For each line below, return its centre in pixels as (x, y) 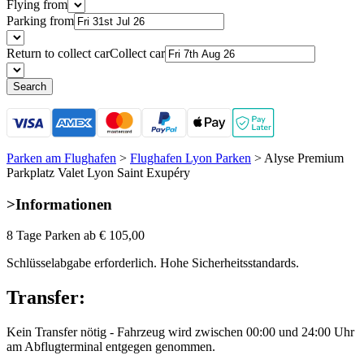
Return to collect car (58, 53)
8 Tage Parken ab (51, 236)
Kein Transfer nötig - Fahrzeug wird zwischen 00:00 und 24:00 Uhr (180, 332)
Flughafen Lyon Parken (191, 158)
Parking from (40, 20)
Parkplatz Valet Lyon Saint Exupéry (98, 172)
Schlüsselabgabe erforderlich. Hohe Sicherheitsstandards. (153, 263)
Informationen (64, 204)
